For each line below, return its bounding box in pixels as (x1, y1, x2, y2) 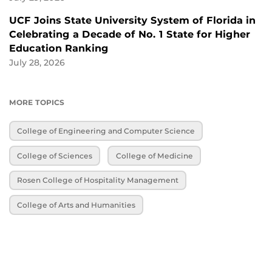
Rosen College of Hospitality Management (17, 175, 179, 185)
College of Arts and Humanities (17, 200, 136, 209)
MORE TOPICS (9, 98, 64, 107)
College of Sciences (17, 151, 93, 160)
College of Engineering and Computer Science (17, 126, 195, 136)
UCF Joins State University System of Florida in (9, 15, 256, 27)
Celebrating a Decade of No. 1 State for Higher (9, 29, 250, 41)
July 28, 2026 (9, 58, 65, 68)
